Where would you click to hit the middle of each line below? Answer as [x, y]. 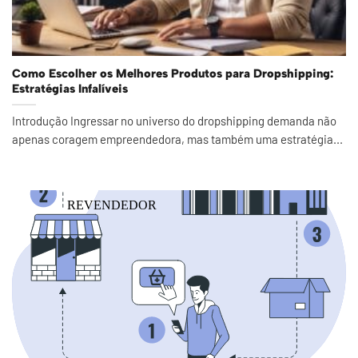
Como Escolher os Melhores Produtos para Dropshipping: [173, 74]
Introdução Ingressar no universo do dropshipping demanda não [174, 120]
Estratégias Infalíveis [70, 89]
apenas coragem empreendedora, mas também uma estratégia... [177, 139]
